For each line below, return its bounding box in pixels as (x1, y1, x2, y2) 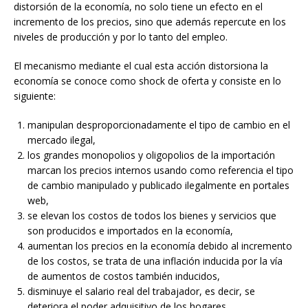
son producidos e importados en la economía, (27, 224, 233, 238)
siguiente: (14, 89, 56, 103)
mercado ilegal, (27, 133, 96, 147)
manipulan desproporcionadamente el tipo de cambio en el (27, 118, 290, 132)
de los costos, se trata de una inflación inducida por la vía (27, 254, 283, 268)
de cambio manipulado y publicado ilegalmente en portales (27, 179, 289, 192)
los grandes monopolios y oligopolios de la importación (27, 148, 275, 162)
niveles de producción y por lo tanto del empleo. (14, 30, 228, 44)
